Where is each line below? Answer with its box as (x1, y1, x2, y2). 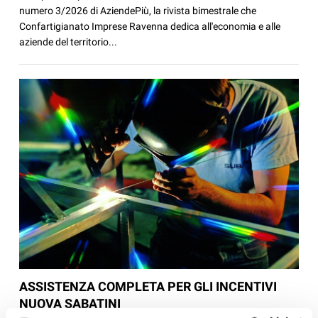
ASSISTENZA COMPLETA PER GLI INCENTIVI (19, 279, 278, 295)
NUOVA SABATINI (19, 296, 121, 312)
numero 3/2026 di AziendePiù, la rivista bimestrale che (19, 5, 257, 17)
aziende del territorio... (19, 36, 118, 48)
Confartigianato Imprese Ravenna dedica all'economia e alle (19, 21, 281, 33)
